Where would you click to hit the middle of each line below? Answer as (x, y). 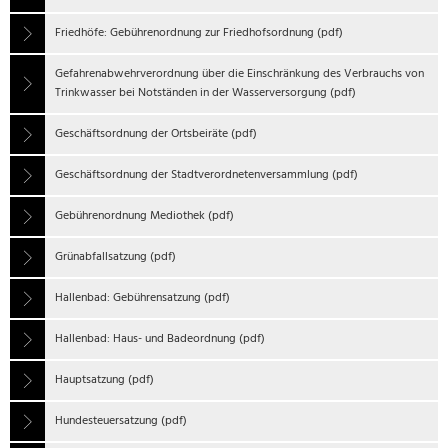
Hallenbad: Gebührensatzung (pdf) (142, 298)
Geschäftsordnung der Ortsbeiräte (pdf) (156, 134)
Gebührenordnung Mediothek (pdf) (144, 216)
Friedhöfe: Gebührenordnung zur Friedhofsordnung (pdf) (199, 33)
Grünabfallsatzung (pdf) (115, 257)
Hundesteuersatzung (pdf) (121, 421)
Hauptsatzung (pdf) (104, 380)
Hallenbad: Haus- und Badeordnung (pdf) (160, 339)
